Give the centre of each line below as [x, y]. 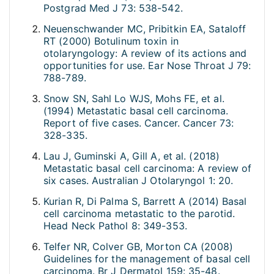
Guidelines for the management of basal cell [147, 259]
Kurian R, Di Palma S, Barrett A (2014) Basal [145, 202]
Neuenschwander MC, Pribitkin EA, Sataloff [145, 29]
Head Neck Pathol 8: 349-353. [115, 226]
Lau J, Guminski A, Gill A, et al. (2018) [132, 156]
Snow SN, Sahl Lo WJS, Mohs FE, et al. [134, 99]
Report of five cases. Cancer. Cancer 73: [139, 123]
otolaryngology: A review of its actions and [145, 54]
